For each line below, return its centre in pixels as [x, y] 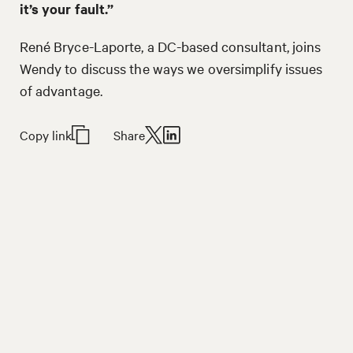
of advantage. [61, 90]
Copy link [46, 134]
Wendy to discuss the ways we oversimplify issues [171, 68]
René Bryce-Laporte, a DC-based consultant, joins [170, 46]
